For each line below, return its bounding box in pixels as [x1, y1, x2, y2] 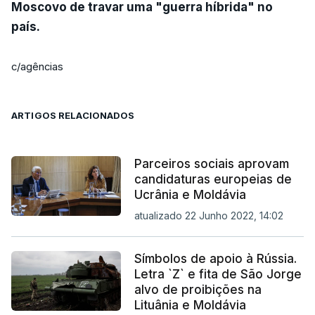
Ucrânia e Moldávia [134, 187, 246, 202]
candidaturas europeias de [134, 172, 292, 186]
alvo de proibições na [134, 282, 262, 297]
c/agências [11, 60, 63, 73]
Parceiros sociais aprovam [134, 156, 289, 171]
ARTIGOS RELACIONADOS [11, 109, 135, 121]
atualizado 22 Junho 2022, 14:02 [134, 209, 283, 221]
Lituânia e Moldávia [134, 297, 246, 312]
